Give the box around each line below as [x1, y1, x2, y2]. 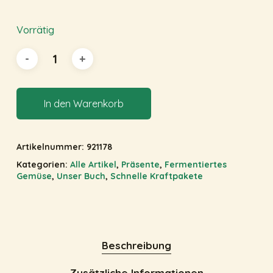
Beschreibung [101, 239, 171, 252]
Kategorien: [16, 159, 70, 171]
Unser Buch [56, 171, 105, 182]
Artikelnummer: [16, 141, 87, 153]
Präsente [121, 159, 160, 171]
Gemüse [16, 171, 52, 182]
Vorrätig [16, 23, 54, 37]
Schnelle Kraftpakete [110, 171, 203, 182]
